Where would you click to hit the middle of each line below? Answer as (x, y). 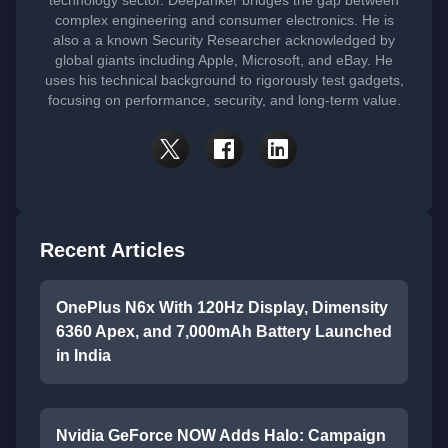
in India (83, 356)
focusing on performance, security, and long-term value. (224, 100)
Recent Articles (112, 250)
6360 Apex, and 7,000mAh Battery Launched (224, 332)
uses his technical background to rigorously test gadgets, (224, 80)
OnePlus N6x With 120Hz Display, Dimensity (222, 308)
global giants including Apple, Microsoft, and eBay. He (224, 60)
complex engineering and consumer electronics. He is (224, 20)
